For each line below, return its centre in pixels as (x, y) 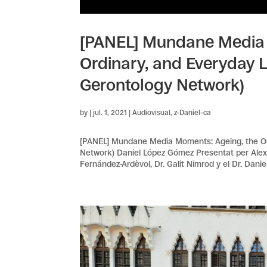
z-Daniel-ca (193, 113)
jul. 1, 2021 (110, 113)
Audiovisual (152, 113)
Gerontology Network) (162, 85)
